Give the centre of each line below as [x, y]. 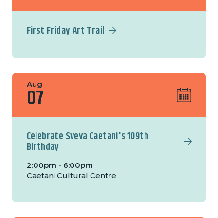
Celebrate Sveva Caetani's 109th [88, 137]
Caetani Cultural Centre [71, 176]
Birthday [43, 147]
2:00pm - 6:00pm [60, 165]
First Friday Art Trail [65, 31]
